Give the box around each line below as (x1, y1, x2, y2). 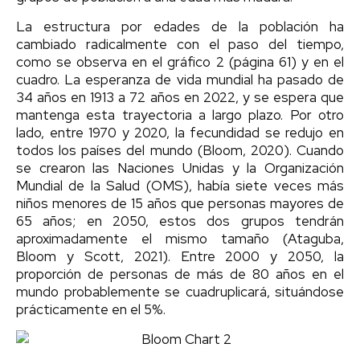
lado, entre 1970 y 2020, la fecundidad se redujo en (16, 123, 344, 141)
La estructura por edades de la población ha (16, 17, 344, 35)
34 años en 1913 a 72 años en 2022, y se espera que (16, 88, 344, 106)
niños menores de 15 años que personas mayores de (16, 194, 344, 212)
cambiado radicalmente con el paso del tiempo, (16, 35, 344, 53)
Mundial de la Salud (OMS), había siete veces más (16, 176, 344, 194)
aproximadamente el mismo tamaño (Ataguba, (16, 229, 344, 247)
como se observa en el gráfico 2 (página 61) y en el (16, 52, 344, 71)
